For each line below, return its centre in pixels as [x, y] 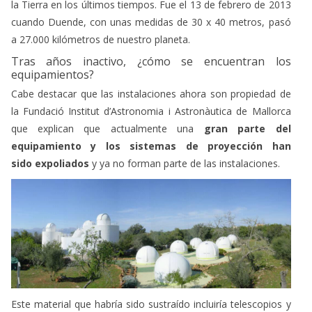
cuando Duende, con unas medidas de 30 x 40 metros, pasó [151, 22]
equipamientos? [54, 74]
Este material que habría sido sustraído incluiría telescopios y [151, 304]
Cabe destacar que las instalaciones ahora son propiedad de [151, 93]
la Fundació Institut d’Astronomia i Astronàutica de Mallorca [151, 111]
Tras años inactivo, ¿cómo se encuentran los [151, 61]
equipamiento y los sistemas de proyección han [151, 146]
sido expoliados [50, 163]
